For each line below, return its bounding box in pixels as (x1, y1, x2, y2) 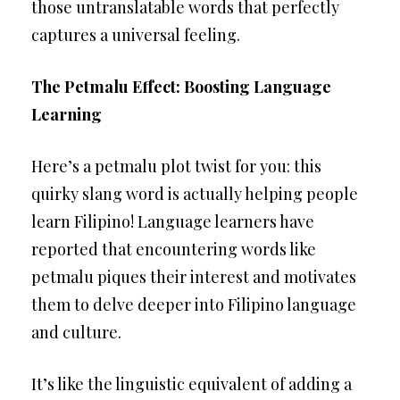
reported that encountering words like (31, 238, 316, 260)
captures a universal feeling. (31, 24, 240, 46)
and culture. (31, 321, 121, 343)
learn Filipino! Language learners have (31, 211, 314, 232)
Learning (31, 104, 102, 125)
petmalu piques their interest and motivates (31, 266, 356, 287)
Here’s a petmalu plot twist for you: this (31, 155, 321, 177)
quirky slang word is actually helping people (31, 183, 358, 204)
